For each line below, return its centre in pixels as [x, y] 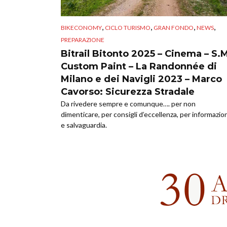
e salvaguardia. [84, 125]
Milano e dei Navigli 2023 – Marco [141, 79]
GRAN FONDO [174, 27]
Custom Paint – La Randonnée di [139, 66]
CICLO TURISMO [128, 27]
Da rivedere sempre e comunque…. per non [128, 103]
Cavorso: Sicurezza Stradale [128, 91]
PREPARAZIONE [83, 40]
